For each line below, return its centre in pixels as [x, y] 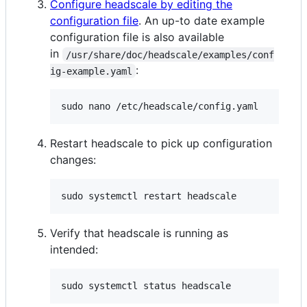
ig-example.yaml [91, 71]
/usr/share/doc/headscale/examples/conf [170, 54]
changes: [73, 160]
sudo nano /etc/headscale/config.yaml [160, 107]
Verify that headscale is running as [139, 233]
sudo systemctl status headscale [146, 286]
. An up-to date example [201, 21]
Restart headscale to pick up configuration [161, 144]
